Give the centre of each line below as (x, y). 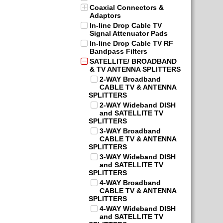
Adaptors (105, 15)
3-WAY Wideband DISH (138, 157)
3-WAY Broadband (130, 131)
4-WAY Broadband (130, 183)
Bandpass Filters (118, 51)
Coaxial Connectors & (127, 7)
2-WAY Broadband (130, 79)
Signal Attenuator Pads (129, 33)
